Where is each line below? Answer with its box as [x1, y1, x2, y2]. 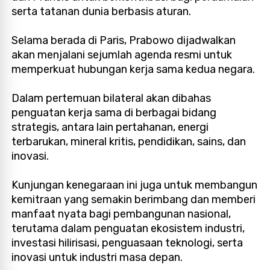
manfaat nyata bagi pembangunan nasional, [11, 207, 231, 221]
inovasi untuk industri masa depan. [11, 250, 183, 264]
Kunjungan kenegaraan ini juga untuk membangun [11, 178, 258, 192]
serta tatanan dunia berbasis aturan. [11, 4, 192, 18]
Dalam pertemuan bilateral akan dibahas [11, 91, 212, 105]
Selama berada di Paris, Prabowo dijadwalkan [11, 33, 236, 47]
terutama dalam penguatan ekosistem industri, [11, 221, 245, 235]
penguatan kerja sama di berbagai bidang [11, 105, 217, 119]
